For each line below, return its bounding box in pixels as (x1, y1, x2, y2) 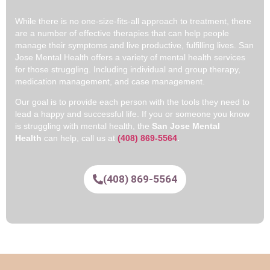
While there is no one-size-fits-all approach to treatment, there (15, 16, 251, 26)
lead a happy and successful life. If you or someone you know (15, 109, 250, 119)
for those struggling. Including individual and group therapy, (15, 64, 240, 74)
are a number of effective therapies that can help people (15, 28, 229, 38)
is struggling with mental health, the (15, 121, 152, 131)
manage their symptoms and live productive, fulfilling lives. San (15, 40, 254, 50)
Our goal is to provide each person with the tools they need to (15, 97, 250, 107)
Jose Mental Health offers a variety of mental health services (15, 52, 245, 62)
